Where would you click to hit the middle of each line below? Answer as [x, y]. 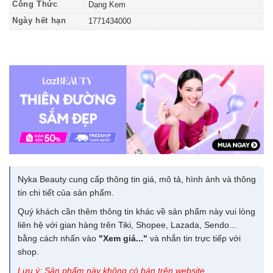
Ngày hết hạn [39, 21]
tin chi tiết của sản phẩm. [66, 193]
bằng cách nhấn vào [58, 239]
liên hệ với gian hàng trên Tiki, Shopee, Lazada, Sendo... [127, 225]
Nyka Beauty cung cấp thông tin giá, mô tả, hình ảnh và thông [137, 179]
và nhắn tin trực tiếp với [194, 239]
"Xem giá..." [123, 239]
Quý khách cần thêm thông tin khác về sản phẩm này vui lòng [136, 212]
